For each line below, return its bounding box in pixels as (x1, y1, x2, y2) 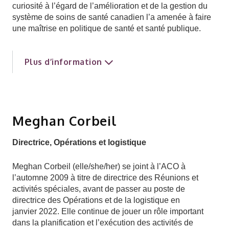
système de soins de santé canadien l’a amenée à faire (12, 13, 211, 21)
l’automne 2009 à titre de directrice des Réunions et (12, 173, 198, 182)
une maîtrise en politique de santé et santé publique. (12, 24, 201, 33)
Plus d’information (25, 57, 102, 67)
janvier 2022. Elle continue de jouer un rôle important (12, 207, 203, 216)
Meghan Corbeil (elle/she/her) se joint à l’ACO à (12, 162, 186, 171)
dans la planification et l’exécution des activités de (12, 218, 193, 227)
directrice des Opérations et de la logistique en (12, 196, 180, 204)
